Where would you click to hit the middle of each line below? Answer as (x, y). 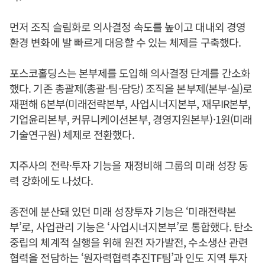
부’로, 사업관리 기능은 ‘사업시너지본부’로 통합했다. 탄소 (131, 227)
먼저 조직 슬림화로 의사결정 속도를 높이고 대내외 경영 (127, 27)
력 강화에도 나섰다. (51, 180)
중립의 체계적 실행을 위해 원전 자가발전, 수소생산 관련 (129, 242)
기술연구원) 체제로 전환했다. (72, 134)
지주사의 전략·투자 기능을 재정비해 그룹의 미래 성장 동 (129, 165)
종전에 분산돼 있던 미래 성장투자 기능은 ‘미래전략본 (123, 211)
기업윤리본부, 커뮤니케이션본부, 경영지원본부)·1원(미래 (131, 119)
